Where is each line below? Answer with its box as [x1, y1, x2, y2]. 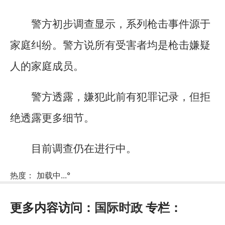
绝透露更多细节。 [10, 112, 94, 125]
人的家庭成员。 [10, 60, 84, 72]
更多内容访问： [10, 200, 94, 215]
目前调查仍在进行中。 [31, 143, 137, 155]
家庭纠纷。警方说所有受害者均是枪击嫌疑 [10, 39, 210, 51]
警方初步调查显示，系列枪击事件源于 [31, 18, 210, 30]
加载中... [37, 170, 67, 180]
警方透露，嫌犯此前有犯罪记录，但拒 [31, 91, 210, 103]
